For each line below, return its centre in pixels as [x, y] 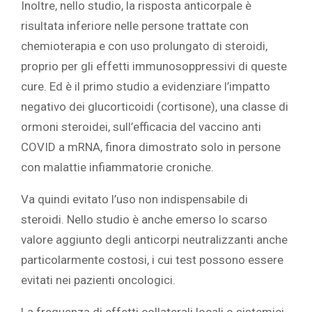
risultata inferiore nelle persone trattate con [135, 26]
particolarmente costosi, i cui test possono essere [152, 260]
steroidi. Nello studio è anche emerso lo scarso [144, 220]
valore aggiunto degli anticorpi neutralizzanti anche [154, 240]
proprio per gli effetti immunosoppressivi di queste [154, 67]
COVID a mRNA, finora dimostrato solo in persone [151, 147]
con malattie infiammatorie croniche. [117, 167]
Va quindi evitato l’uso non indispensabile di [134, 200]
